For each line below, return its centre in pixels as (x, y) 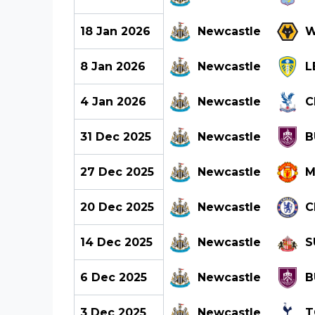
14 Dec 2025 (116, 242)
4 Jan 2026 (113, 101)
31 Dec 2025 (115, 136)
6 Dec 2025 (113, 277)
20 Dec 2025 (117, 207)
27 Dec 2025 (117, 172)
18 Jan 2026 (115, 31)
